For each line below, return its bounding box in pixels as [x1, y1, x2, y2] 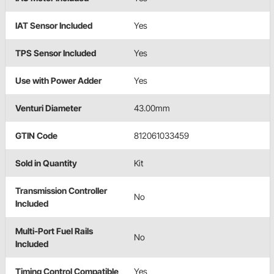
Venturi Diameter [15, 102, 81, 113]
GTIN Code [15, 130, 57, 141]
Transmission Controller [15, 185, 107, 196]
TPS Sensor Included [15, 47, 96, 58]
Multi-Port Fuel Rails [15, 225, 93, 236]
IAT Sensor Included [15, 20, 92, 31]
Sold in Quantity [15, 157, 77, 168]
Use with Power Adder [15, 75, 102, 86]
